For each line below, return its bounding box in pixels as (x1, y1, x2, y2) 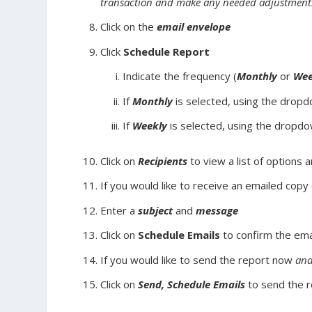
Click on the (100, 19, 157, 34)
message (196, 203, 239, 217)
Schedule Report (123, 44, 210, 58)
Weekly (132, 118, 168, 133)
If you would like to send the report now (100, 252, 296, 267)
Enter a (100, 203, 139, 217)
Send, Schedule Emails (138, 277, 249, 292)
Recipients (138, 153, 191, 168)
